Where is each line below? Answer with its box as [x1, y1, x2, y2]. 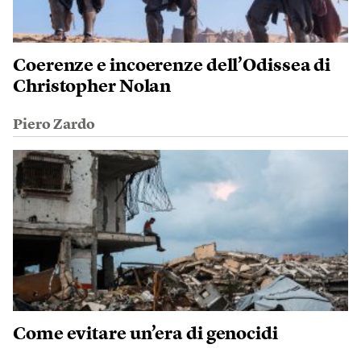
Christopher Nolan [13, 78, 172, 96]
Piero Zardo [13, 118, 95, 132]
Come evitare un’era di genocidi [13, 326, 278, 343]
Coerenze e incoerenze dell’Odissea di [13, 57, 331, 75]
